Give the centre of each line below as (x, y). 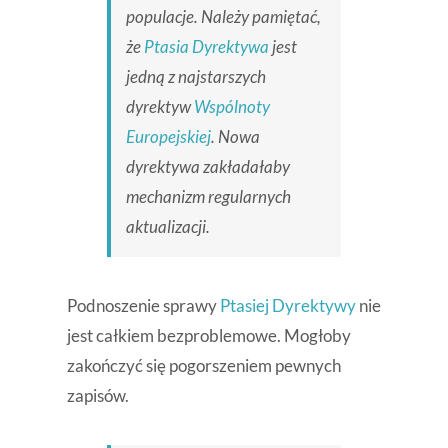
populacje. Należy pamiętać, (223, 17)
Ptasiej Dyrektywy (287, 306)
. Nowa (235, 137)
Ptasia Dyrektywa (206, 47)
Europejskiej (168, 137)
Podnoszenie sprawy (143, 306)
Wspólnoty (231, 107)
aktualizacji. (167, 227)
